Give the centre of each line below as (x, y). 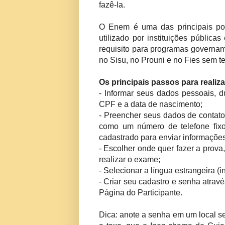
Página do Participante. (141, 193)
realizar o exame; (130, 160)
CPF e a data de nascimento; (151, 104)
